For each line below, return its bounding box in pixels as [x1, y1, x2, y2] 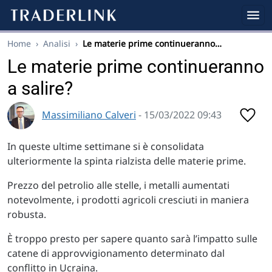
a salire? [7, 78, 73, 99]
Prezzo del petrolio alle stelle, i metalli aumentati [7, 178, 229, 192]
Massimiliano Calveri [42, 107, 136, 121]
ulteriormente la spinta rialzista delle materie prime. [7, 154, 246, 168]
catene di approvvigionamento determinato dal [7, 246, 225, 260]
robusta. [7, 208, 46, 221]
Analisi [43, 38, 70, 49]
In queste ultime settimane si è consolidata [7, 140, 204, 153]
